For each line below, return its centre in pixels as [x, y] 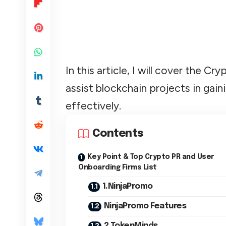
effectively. [93, 105]
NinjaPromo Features [145, 206]
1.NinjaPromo [127, 186]
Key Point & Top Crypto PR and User [151, 157]
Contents [118, 133]
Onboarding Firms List [150, 167]
